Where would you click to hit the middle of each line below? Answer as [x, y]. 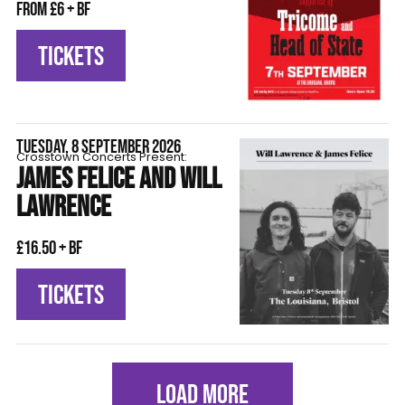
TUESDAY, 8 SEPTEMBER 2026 [98, 147]
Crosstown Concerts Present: [101, 157]
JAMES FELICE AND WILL [118, 180]
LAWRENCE [63, 208]
